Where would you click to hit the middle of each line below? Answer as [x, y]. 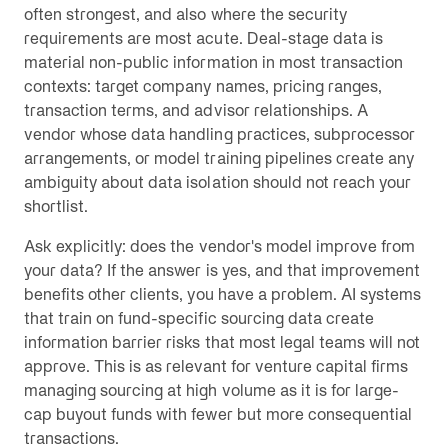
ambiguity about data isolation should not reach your [218, 182]
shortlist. [56, 206]
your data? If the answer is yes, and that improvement [222, 270]
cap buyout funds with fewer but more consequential [218, 414]
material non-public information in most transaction [214, 62]
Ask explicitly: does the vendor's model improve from [220, 246]
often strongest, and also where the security [185, 14]
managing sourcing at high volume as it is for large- [212, 390]
